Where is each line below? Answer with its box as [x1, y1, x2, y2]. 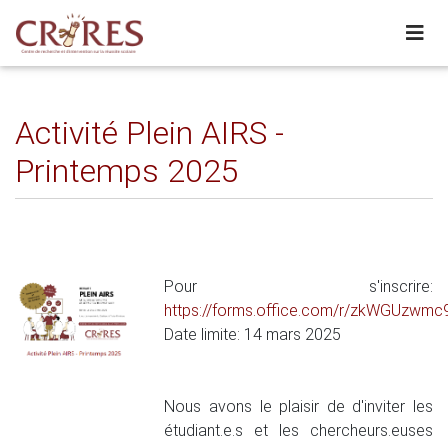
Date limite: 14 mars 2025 [164, 325, 342, 344]
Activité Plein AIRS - [15, 114, 284, 152]
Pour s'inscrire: [164, 277, 433, 296]
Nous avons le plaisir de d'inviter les [164, 397, 433, 416]
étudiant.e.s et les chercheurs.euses [164, 421, 433, 440]
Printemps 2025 [15, 152, 239, 190]
